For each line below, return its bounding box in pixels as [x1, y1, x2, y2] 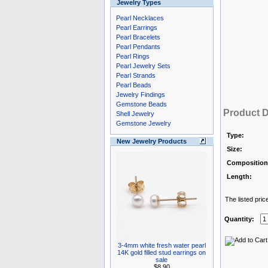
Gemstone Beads [115, 100, 167, 108]
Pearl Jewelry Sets [115, 62, 170, 69]
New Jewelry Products [116, 138, 187, 145]
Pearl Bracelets [115, 33, 160, 41]
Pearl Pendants [115, 43, 160, 50]
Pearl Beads [115, 81, 151, 89]
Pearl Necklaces [115, 14, 164, 22]
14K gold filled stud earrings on [117, 249, 206, 256]
